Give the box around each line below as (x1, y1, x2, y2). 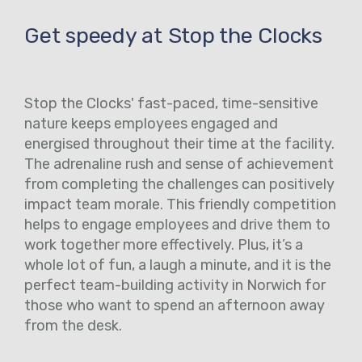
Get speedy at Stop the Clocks (24, 23, 322, 49)
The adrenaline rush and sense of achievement (24, 155, 334, 174)
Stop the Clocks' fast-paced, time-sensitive (24, 95, 318, 113)
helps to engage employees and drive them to (24, 216, 330, 234)
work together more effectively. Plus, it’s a (24, 236, 303, 255)
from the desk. (24, 317, 125, 335)
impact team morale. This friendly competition (24, 196, 336, 214)
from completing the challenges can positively (24, 175, 335, 194)
